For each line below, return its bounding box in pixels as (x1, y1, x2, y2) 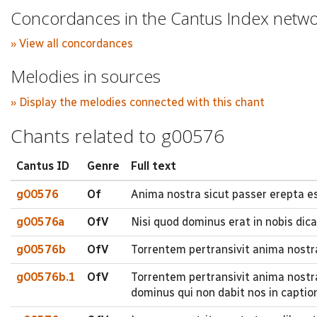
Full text (131, 159, 176, 173)
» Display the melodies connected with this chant (11, 95, 265, 109)
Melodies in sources (11, 64, 161, 88)
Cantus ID (16, 159, 69, 173)
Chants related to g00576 (11, 122, 224, 149)
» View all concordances (11, 37, 133, 50)
